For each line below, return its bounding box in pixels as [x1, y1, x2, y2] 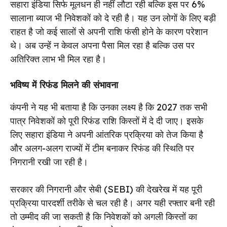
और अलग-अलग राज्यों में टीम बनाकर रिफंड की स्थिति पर [10, 142, 194, 154]
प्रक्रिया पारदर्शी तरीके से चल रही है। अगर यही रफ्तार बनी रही [10, 197, 215, 209]
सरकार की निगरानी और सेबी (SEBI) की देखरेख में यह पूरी [10, 183, 202, 195]
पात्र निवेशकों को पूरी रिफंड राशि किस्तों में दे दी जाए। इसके [10, 115, 203, 127]
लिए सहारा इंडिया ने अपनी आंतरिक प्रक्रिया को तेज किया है [10, 128, 203, 140]
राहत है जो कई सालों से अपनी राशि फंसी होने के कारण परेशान [10, 25, 208, 37]
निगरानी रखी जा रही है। [10, 156, 88, 168]
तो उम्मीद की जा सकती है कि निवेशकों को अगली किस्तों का [10, 210, 197, 222]
